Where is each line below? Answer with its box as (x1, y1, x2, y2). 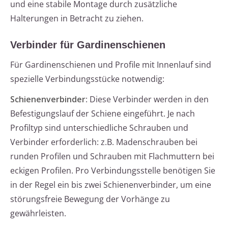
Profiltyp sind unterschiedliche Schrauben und (10, 122, 188, 134)
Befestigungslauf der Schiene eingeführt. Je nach (10, 108, 195, 120)
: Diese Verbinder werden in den (85, 94, 209, 105)
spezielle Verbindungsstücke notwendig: (10, 73, 164, 85)
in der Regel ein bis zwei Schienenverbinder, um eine (10, 179, 211, 191)
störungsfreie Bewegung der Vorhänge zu (10, 193, 170, 205)
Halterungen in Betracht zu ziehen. (10, 13, 144, 24)
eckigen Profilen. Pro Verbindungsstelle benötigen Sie (10, 165, 215, 177)
